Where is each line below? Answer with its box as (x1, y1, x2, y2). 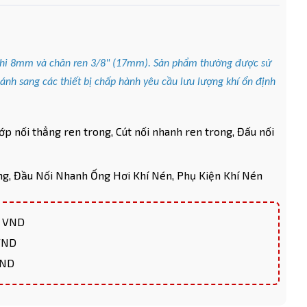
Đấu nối (237, 125, 275, 138)
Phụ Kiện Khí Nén (177, 169, 263, 182)
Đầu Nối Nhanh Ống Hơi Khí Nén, (14, 169, 175, 182)
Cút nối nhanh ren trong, (116, 125, 235, 138)
